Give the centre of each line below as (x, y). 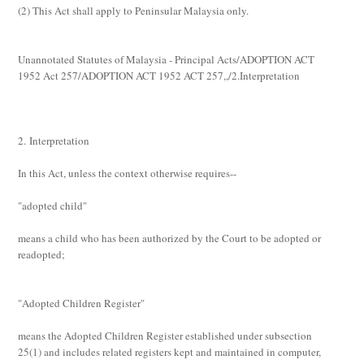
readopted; (42, 254)
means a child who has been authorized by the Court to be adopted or (170, 238)
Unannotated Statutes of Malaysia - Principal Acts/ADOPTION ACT (167, 59)
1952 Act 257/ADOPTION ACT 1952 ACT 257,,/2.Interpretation (159, 76)
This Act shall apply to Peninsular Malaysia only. (141, 11)
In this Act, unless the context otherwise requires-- (128, 173)
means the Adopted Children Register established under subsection (165, 336)
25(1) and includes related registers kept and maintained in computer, (170, 352)
